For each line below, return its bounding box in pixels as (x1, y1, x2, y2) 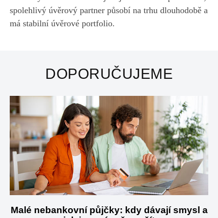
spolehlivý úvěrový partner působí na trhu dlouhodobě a (10, 5, 208, 15)
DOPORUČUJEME (45, 65, 173, 82)
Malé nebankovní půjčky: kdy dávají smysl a (10, 204, 208, 215)
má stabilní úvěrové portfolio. (10, 18, 115, 28)
